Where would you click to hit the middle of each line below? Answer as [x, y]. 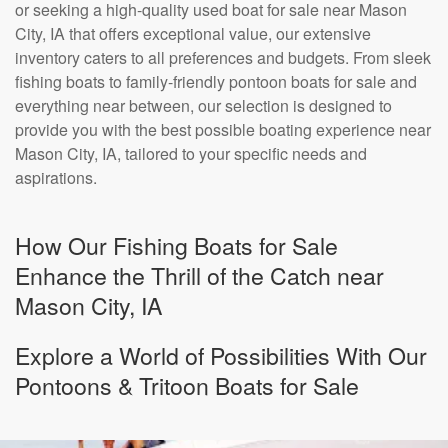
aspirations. [56, 177]
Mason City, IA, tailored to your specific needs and [191, 153]
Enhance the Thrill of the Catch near [199, 275]
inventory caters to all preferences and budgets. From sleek [223, 57]
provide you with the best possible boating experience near [223, 129]
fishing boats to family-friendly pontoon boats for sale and [216, 81]
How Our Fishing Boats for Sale [176, 245]
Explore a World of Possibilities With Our [221, 355]
